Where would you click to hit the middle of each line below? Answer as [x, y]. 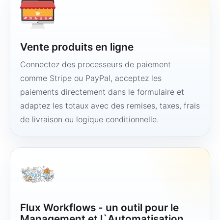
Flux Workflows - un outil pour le [99, 207]
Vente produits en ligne [77, 47]
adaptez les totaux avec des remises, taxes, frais [110, 106]
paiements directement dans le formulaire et [102, 92]
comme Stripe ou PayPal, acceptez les [91, 78]
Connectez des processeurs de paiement [96, 64]
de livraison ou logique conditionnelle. [89, 119]
